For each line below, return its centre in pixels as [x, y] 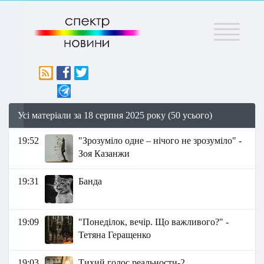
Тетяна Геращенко [115, 235]
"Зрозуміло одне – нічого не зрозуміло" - [160, 141]
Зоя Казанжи [104, 154]
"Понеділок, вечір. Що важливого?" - [154, 222]
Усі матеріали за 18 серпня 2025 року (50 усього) [115, 115]
